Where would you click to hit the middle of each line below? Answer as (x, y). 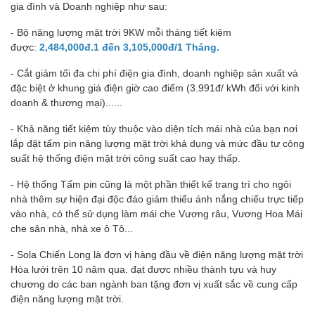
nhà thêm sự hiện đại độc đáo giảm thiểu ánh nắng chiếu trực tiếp (157, 199)
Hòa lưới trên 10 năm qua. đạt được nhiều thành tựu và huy (143, 269)
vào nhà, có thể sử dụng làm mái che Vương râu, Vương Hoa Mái (156, 213)
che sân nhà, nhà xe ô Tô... (72, 228)
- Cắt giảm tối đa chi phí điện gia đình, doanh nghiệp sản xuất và (154, 73)
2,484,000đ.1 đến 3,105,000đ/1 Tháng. (129, 47)
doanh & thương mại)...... (66, 102)
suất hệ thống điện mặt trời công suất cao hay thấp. (126, 158)
